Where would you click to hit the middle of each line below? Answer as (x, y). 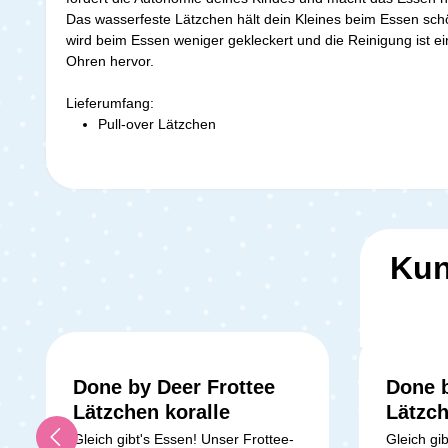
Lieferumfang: (110, 102)
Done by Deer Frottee (174, 386)
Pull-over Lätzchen (159, 123)
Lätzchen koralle (151, 411)
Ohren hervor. (110, 60)
